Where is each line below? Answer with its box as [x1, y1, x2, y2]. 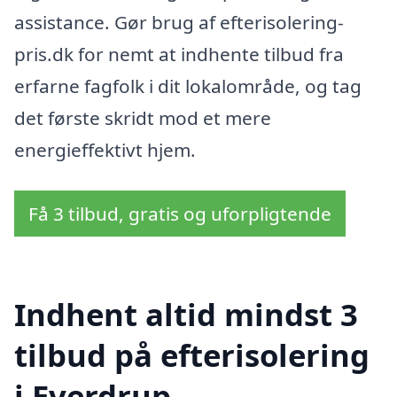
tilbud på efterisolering [14, 333, 370, 376]
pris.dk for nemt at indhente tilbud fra [14, 42, 344, 67]
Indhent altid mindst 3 [14, 292, 358, 335]
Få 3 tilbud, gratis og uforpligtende [28, 201, 331, 227]
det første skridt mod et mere [14, 105, 271, 131]
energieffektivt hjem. [14, 137, 196, 163]
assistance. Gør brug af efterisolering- [14, 10, 344, 35]
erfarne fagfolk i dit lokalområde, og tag [14, 74, 362, 99]
